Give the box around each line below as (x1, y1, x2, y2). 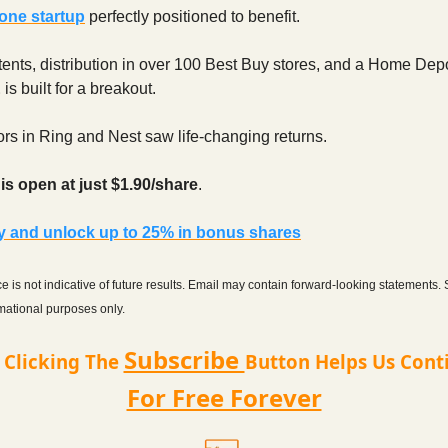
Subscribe (123, 342, 245, 376)
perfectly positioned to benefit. (85, 7, 300, 25)
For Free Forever (126, 380, 322, 414)
